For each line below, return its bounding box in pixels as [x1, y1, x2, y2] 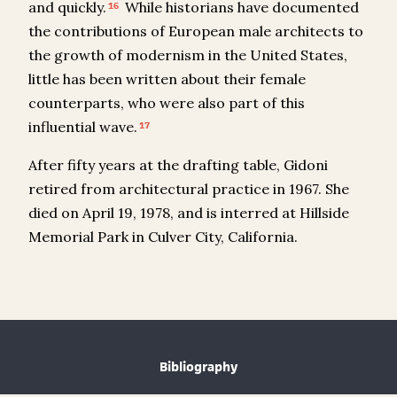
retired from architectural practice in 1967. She [28, 180, 349, 198]
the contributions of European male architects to [28, 22, 363, 41]
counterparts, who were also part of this [28, 94, 305, 113]
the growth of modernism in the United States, [28, 46, 347, 65]
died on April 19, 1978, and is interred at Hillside [28, 204, 349, 222]
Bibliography [160, 358, 237, 376]
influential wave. [28, 118, 137, 136]
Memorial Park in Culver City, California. [28, 228, 298, 246]
